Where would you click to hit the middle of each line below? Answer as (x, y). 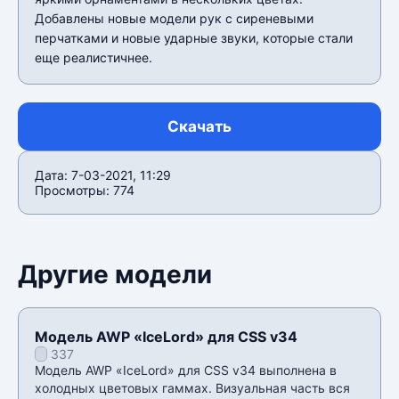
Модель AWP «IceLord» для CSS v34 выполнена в (186, 370)
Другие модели (115, 274)
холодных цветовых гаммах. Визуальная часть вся (192, 387)
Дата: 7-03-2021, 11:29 (103, 175)
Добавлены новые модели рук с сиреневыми (174, 18)
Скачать (199, 126)
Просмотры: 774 (85, 190)
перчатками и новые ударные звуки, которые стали (194, 37)
